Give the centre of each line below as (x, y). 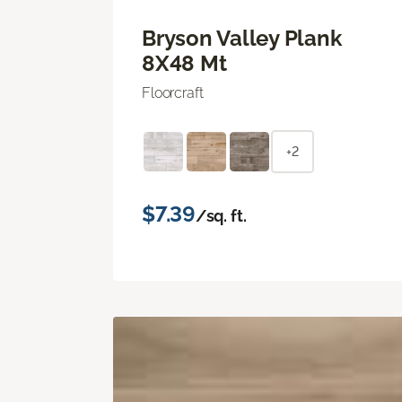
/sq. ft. (221, 215)
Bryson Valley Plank (242, 38)
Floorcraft (173, 92)
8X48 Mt (184, 63)
